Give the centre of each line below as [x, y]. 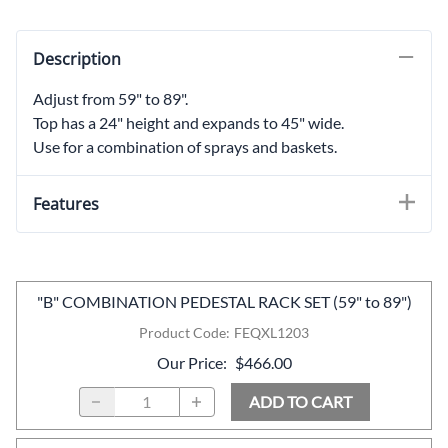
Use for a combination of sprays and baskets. [185, 146]
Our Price [189, 362]
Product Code [182, 332]
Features [66, 203]
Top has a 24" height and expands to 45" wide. [188, 122]
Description [77, 58]
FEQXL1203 [271, 332]
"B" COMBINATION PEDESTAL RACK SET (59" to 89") [224, 301]
